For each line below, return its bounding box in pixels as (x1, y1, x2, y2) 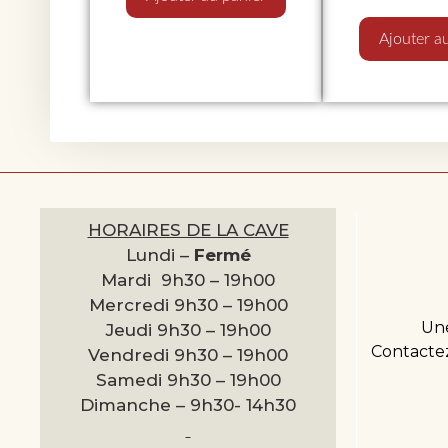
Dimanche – (80, 394, 190, 415)
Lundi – (125, 244, 194, 265)
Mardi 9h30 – (101, 269, 224, 290)
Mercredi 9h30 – (88, 294, 237, 315)
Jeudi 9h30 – (105, 319, 220, 340)
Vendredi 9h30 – (88, 344, 237, 365)
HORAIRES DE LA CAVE (87, 219, 289, 240)
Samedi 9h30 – (95, 369, 230, 390)
